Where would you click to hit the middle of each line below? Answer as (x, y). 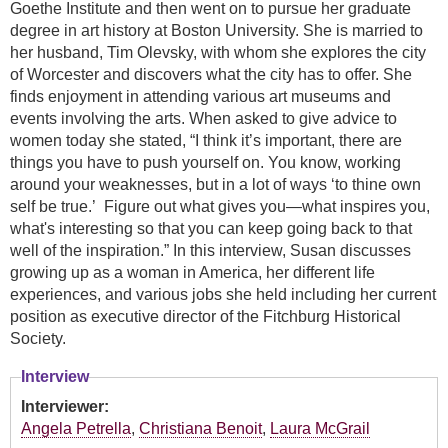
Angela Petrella (76, 429)
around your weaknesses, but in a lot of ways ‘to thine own (215, 185)
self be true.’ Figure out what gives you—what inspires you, (220, 207)
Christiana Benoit (200, 429)
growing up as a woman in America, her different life (192, 273)
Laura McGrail (320, 429)
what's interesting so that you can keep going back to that (211, 229)
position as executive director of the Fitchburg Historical (205, 317)
